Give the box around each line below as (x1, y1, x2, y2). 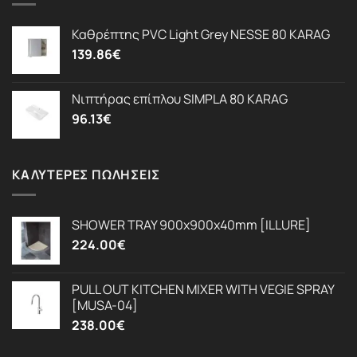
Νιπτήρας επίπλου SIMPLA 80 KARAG (72, 90, 288, 108)
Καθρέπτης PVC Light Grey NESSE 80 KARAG (72, 25, 330, 44)
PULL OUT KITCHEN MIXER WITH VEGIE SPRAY (72, 280, 334, 298)
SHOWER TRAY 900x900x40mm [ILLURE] (72, 215, 311, 233)
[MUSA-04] (72, 296, 138, 314)
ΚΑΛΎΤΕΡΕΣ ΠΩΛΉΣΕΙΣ (12, 166, 160, 184)
